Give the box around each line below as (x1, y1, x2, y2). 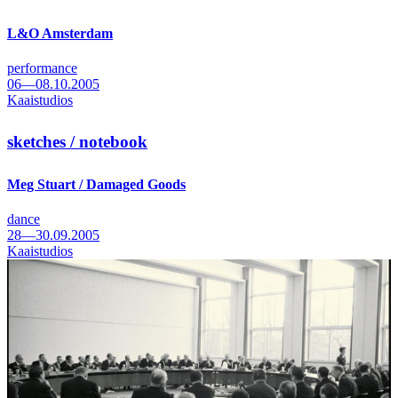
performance (7, 60, 77, 76)
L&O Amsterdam (7, 25, 113, 41)
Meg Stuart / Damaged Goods (7, 176, 186, 192)
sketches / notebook (7, 131, 147, 151)
